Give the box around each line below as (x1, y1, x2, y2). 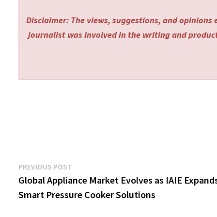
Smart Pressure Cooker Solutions (18, 188, 156, 201)
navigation (18, 178, 81, 197)
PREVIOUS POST (18, 162, 73, 172)
